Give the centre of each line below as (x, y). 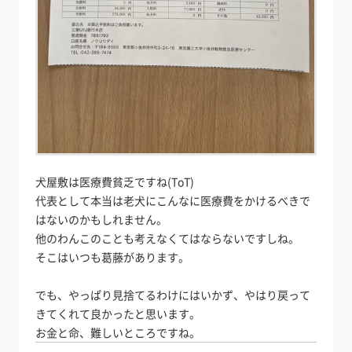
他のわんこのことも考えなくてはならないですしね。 (168, 238)
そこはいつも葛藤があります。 (113, 257)
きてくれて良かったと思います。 (118, 314)
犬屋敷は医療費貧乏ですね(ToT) (115, 182)
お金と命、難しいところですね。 (118, 333)
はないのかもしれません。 (102, 220)
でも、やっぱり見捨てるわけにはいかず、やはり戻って (173, 295)
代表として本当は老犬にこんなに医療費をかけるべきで (173, 201)
